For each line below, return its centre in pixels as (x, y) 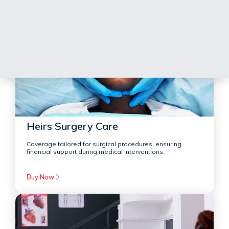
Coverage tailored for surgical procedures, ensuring (104, 144)
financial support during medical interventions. (95, 152)
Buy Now (40, 177)
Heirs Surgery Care (72, 126)
